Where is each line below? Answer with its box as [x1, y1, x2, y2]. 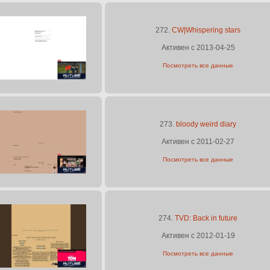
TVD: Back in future [175, 214, 237, 222]
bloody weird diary [176, 120, 236, 128]
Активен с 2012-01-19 [161, 231, 235, 240]
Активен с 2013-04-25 [161, 43, 235, 52]
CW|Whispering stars [172, 26, 240, 34]
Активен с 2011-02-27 [162, 137, 234, 146]
